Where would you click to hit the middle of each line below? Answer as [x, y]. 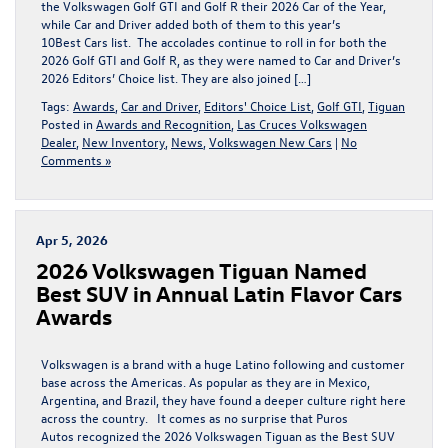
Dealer [58, 141]
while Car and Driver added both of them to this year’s [191, 23]
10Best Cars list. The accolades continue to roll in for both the [214, 41]
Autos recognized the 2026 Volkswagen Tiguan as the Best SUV [218, 435]
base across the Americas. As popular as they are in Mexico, [205, 381]
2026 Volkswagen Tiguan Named [201, 269]
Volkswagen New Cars [270, 141]
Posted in [68, 123]
